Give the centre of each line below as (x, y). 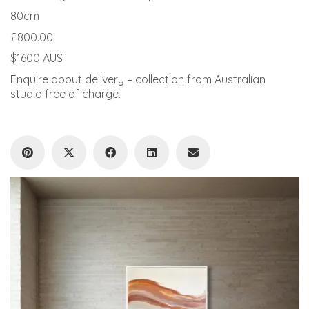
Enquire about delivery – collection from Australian (138, 79)
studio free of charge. (66, 93)
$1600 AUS (37, 58)
